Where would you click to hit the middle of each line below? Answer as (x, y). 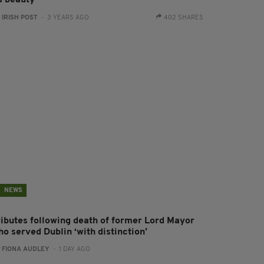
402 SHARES (183, 18)
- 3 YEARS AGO (64, 18)
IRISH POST (20, 18)
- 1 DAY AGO (70, 249)
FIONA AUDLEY (26, 249)
